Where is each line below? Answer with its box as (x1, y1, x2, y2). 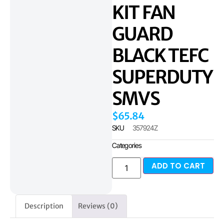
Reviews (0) (78, 201, 118, 211)
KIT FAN (112, 1, 175, 24)
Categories (112, 141, 141, 150)
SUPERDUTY (112, 65, 213, 89)
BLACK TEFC (112, 44, 208, 67)
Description (24, 201, 63, 211)
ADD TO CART (151, 160, 205, 171)
